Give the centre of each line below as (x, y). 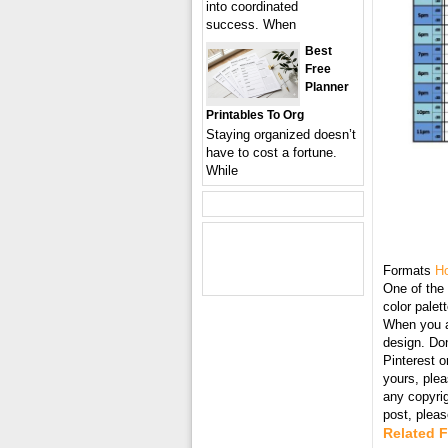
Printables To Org (255, 115)
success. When (251, 24)
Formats (409, 271)
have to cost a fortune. (271, 152)
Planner (327, 87)
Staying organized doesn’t (281, 134)
